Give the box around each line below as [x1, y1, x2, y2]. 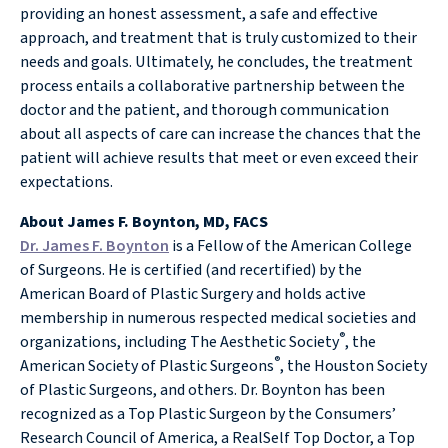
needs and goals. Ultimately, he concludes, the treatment [20, 51, 413, 73]
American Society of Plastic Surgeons [20, 355, 274, 377]
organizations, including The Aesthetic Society [20, 331, 339, 353]
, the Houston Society [280, 355, 427, 377]
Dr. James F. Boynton [20, 235, 169, 257]
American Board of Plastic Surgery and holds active [20, 283, 366, 305]
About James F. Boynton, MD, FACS [20, 211, 268, 233]
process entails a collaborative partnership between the [20, 75, 405, 97]
